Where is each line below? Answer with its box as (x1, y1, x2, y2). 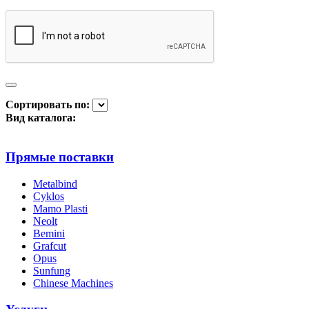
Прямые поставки (6, 150, 114, 164)
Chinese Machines (33, 277, 113, 289)
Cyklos (33, 190, 64, 202)
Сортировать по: (6, 99, 90, 111)
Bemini (33, 227, 65, 239)
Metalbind (33, 177, 77, 190)
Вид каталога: (6, 112, 76, 124)
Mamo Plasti (33, 202, 88, 215)
